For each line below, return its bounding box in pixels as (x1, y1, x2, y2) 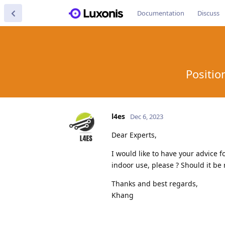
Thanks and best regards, (111, 178, 198, 188)
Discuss (197, 9, 219, 18)
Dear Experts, (111, 130, 157, 140)
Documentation (137, 9, 184, 18)
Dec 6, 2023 (130, 111, 163, 121)
